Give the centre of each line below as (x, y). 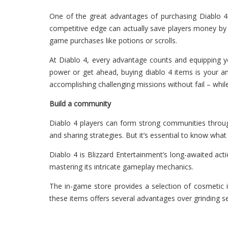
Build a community (80, 104)
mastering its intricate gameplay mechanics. (121, 167)
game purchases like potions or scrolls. (113, 40)
